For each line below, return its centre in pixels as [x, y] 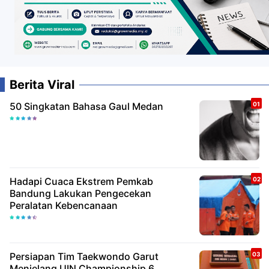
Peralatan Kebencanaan [64, 206]
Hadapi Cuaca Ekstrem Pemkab [81, 182]
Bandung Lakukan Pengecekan [80, 194]
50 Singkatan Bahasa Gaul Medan [86, 107]
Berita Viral [42, 85]
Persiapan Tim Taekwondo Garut [84, 257]
